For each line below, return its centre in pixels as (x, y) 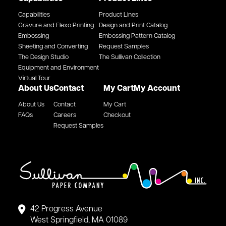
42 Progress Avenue (66, 209)
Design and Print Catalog (133, 25)
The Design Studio (43, 57)
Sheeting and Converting (53, 46)
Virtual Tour (34, 78)
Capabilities (34, 15)
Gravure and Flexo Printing (56, 25)
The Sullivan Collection (130, 57)
